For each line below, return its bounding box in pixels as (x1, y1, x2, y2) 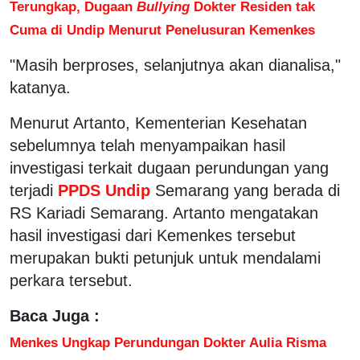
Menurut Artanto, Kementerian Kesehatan (10, 113, 307, 132)
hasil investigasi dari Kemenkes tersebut (10, 226, 296, 244)
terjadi (10, 181, 53, 199)
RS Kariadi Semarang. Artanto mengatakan (10, 203, 318, 222)
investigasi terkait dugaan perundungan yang (10, 158, 329, 177)
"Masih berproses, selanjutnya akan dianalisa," (10, 55, 341, 74)
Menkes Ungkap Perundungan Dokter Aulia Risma (10, 333, 326, 350)
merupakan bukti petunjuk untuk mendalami (10, 248, 321, 267)
